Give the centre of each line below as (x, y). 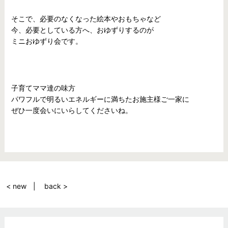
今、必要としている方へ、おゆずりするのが (82, 30)
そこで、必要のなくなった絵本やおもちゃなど (86, 19)
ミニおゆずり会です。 (47, 41)
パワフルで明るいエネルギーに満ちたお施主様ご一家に (100, 99)
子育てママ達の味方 (43, 88)
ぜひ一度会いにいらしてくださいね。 (72, 110)
